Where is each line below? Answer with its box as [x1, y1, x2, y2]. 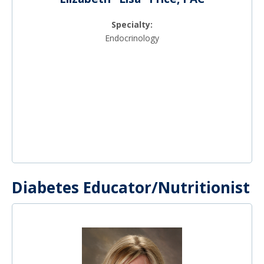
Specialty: [111, 18, 153, 30]
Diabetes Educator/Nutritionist [12, 176, 250, 198]
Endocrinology [105, 32, 159, 44]
